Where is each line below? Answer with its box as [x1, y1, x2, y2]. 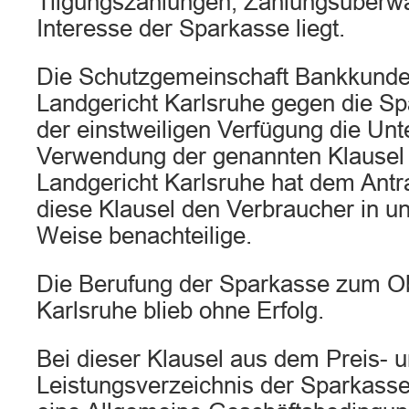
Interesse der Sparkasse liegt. [37, 16, 345, 41]
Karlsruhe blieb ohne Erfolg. [37, 298, 324, 323]
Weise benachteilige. [37, 223, 252, 248]
